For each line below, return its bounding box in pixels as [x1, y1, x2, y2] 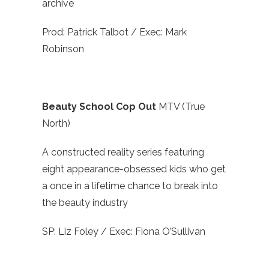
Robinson [42, 43, 84, 55]
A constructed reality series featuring [42, 147, 204, 159]
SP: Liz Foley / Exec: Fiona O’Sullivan [42, 226, 205, 238]
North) [42, 118, 70, 130]
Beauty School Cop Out [42, 101, 159, 113]
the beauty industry [42, 197, 128, 209]
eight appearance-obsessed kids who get [42, 163, 226, 175]
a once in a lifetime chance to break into [42, 180, 218, 192]
